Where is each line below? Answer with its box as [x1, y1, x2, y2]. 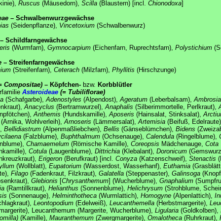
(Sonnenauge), [7, 191, 52, 199]
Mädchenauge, [159, 140, 205, 147]
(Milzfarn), [79, 66, 112, 74]
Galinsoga [172, 169, 200, 177]
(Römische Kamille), [69, 140, 131, 147]
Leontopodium [34, 199, 74, 207]
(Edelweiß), [74, 199, 110, 207]
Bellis [104, 125, 119, 133]
